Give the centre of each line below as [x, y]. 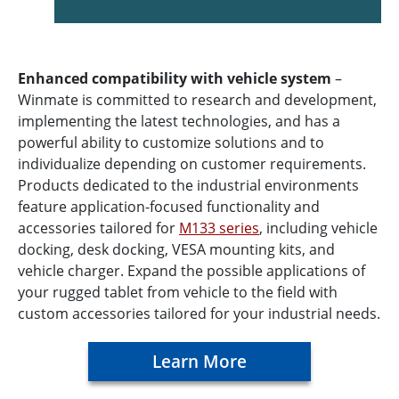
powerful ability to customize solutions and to [171, 142]
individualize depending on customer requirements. [192, 163]
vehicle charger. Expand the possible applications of [191, 270]
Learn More [199, 361]
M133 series [219, 228]
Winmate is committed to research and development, [197, 99]
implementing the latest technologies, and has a [179, 121]
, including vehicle [318, 228]
